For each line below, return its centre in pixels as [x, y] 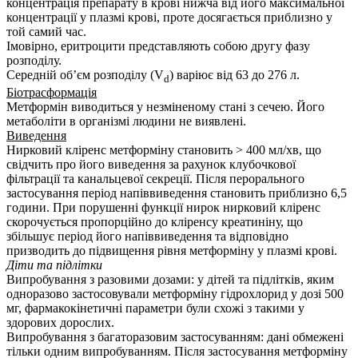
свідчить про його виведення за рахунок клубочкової [151, 164]
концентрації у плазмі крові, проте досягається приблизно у [169, 17]
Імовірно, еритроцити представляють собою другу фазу [158, 46]
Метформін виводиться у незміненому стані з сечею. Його [165, 106]
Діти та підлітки [54, 265]
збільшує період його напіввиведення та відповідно [147, 236]
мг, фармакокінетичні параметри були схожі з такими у [155, 308]
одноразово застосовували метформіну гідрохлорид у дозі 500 [175, 293]
